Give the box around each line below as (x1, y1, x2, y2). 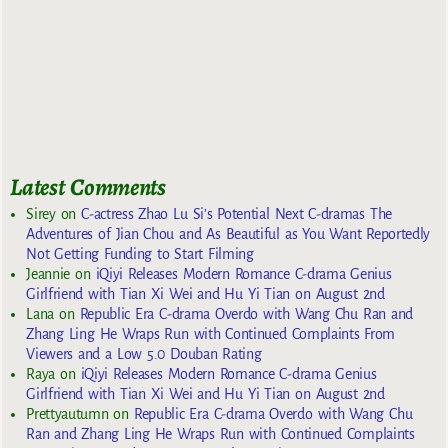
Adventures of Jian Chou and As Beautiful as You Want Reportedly (26, 226, 431, 243)
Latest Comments (10, 170, 166, 203)
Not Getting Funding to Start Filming (26, 246, 254, 263)
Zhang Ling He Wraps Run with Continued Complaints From (26, 326, 396, 343)
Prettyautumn (26, 406, 109, 423)
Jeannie (26, 266, 70, 283)
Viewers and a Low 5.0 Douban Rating (26, 346, 262, 363)
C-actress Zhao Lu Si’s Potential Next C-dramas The (81, 206, 392, 223)
